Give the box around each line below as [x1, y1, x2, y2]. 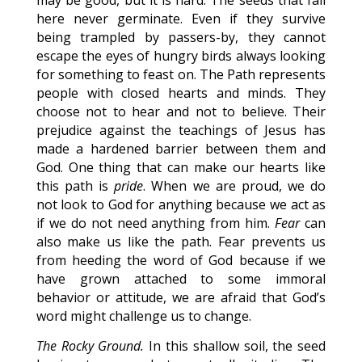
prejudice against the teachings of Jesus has [36, 121, 326, 139]
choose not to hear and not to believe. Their [36, 103, 326, 120]
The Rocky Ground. [36, 337, 145, 355]
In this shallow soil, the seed [144, 337, 326, 355]
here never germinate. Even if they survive [36, 10, 326, 27]
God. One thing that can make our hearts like [36, 158, 326, 176]
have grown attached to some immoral [36, 270, 326, 288]
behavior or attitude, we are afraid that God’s [36, 288, 326, 306]
